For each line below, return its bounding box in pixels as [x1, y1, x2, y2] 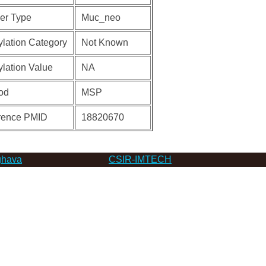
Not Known [81, 37, 128, 47]
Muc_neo [81, 12, 121, 23]
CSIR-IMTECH [109, 154, 172, 164]
